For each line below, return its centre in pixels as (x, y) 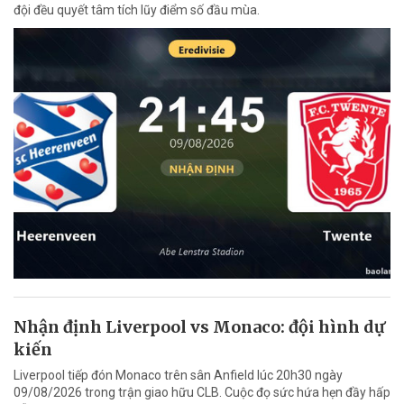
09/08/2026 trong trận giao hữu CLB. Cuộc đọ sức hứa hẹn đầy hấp (202, 393)
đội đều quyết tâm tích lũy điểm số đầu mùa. (137, 9)
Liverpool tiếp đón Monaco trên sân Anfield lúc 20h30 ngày (178, 376)
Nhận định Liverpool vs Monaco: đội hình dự (199, 327)
